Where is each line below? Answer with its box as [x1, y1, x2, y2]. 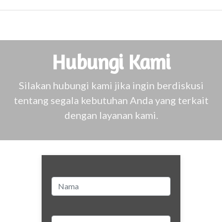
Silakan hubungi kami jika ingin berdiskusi [18, 79, 204, 91]
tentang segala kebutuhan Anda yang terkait [13, 94, 209, 106]
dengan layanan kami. [64, 109, 158, 121]
